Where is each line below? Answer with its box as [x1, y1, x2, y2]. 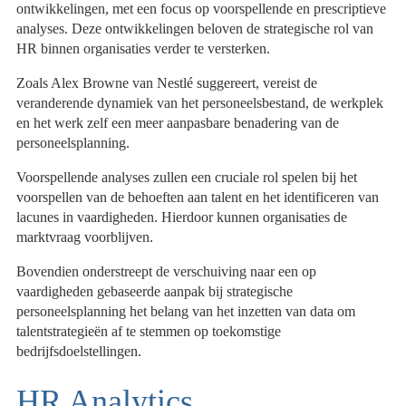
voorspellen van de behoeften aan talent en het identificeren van [16, 189, 380, 206]
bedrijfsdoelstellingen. [16, 343, 142, 360]
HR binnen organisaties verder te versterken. [16, 41, 271, 57]
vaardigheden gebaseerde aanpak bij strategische [16, 284, 294, 300]
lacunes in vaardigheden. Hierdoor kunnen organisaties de [16, 209, 348, 226]
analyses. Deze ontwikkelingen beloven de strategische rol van [16, 21, 374, 37]
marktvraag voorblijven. [16, 229, 154, 246]
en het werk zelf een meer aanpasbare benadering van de [16, 115, 340, 131]
